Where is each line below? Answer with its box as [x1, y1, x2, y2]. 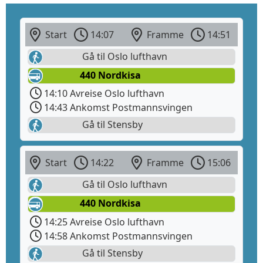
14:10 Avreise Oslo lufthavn [42, 86, 164, 100]
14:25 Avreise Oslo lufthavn [42, 215, 164, 228]
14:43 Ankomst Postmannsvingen [42, 100, 193, 114]
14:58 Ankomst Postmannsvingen [42, 229, 193, 242]
